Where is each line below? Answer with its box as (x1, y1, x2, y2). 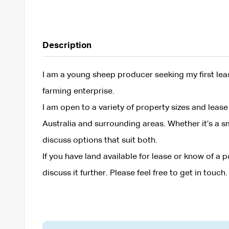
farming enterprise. (42, 87, 114, 96)
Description (42, 41, 91, 50)
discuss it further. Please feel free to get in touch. (42, 169, 227, 177)
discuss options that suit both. (42, 136, 157, 145)
